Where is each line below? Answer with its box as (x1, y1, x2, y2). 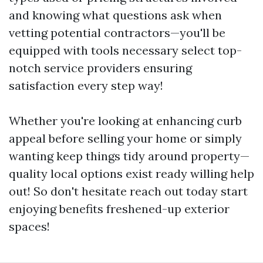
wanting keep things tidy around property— (9, 149, 249, 163)
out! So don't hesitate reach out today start (9, 184, 248, 198)
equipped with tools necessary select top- (9, 43, 242, 58)
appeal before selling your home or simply (9, 131, 242, 146)
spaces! (9, 219, 50, 234)
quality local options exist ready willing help (9, 166, 254, 181)
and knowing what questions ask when (9, 8, 222, 22)
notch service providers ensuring (9, 60, 192, 75)
